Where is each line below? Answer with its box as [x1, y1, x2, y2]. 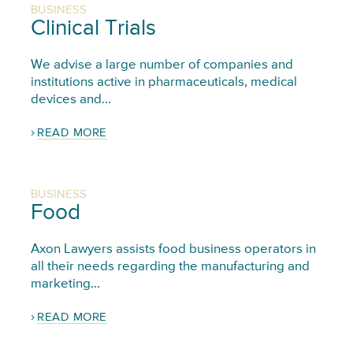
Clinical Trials [30, 17, 156, 39]
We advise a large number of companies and [30, 58, 293, 72]
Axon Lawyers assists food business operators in [30, 242, 316, 256]
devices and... [30, 92, 111, 106]
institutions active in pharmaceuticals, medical [30, 75, 297, 89]
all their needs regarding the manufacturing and [30, 259, 310, 273]
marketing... [30, 277, 100, 291]
